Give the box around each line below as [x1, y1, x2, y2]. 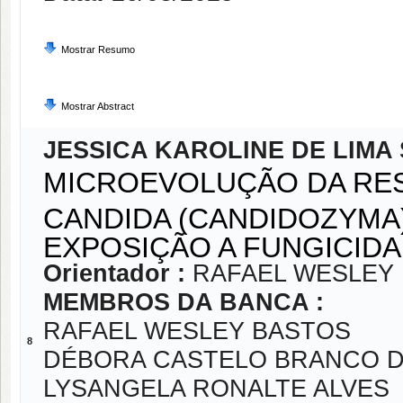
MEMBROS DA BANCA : [43, 289, 324, 316]
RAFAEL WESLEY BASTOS [43, 318, 351, 345]
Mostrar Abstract [61, 101, 134, 112]
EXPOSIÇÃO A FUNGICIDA [43, 231, 401, 258]
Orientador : [43, 260, 193, 287]
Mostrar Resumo [61, 44, 135, 55]
